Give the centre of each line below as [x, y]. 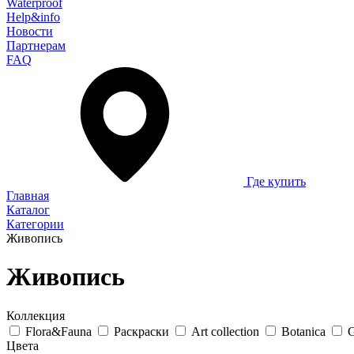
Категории [35, 224]
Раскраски [141, 331]
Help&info [33, 17]
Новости [30, 31]
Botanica [303, 331]
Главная [28, 196]
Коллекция [36, 315]
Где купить [276, 181]
